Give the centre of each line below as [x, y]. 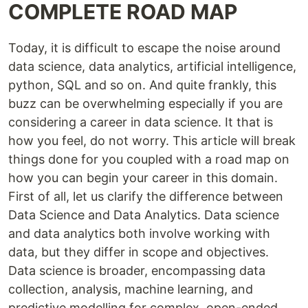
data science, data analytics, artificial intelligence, [152, 66]
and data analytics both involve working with [139, 233]
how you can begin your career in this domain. [143, 177]
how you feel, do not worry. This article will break [152, 140]
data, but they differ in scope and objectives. [139, 252]
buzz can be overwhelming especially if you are [145, 103]
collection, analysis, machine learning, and [131, 289]
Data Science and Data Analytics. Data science [144, 214]
